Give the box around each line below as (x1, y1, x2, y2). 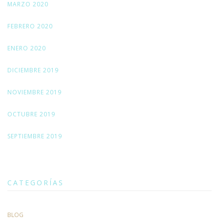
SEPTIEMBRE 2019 (7, 132, 62, 141)
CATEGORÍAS (7, 178, 64, 188)
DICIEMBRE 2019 (7, 66, 59, 75)
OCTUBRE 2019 (7, 110, 55, 119)
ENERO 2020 (7, 44, 46, 53)
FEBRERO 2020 (7, 22, 53, 31)
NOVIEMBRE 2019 (7, 88, 62, 97)
